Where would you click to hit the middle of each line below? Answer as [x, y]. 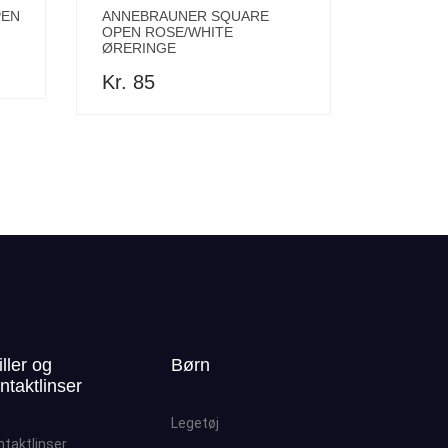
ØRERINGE [139, 48]
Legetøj [195, 423]
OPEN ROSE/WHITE [167, 32]
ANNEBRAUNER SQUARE [185, 16]
